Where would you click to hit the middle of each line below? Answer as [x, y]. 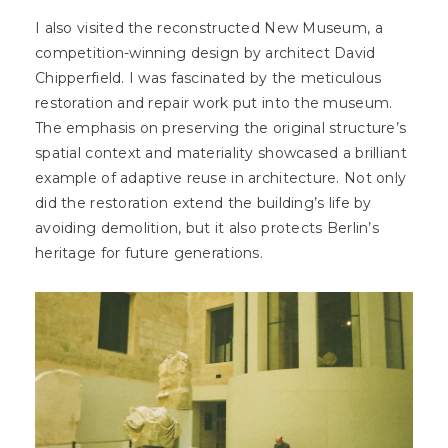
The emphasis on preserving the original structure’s [221, 128]
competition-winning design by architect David [205, 53]
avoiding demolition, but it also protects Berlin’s [207, 228]
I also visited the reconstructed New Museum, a [209, 28]
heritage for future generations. [153, 253]
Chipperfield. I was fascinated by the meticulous [208, 78]
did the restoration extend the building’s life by [203, 203]
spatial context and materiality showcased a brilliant [221, 153]
